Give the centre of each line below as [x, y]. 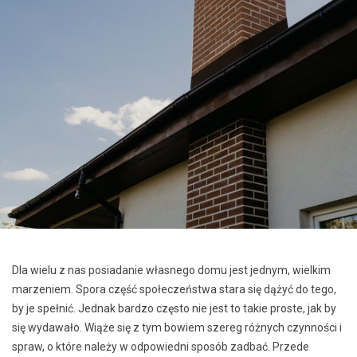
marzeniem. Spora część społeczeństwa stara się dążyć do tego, [174, 289]
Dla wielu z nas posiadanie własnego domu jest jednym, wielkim [171, 270]
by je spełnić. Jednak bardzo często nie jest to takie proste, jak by [174, 308]
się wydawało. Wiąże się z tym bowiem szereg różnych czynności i [177, 327]
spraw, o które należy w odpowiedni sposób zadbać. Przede [161, 346]
